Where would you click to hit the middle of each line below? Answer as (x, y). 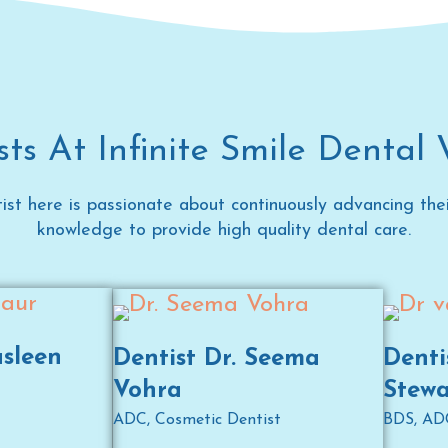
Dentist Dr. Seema (216, 359)
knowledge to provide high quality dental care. (224, 230)
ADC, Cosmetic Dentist (197, 420)
